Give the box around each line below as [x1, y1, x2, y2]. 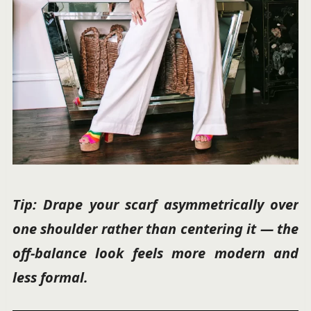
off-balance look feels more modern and [12, 243, 299, 262]
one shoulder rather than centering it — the [12, 219, 299, 238]
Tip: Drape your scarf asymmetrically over [12, 194, 299, 214]
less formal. [12, 267, 88, 287]
